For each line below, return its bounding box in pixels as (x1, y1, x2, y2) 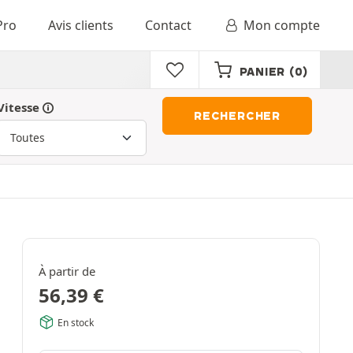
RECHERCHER (194, 109, 281, 123)
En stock (58, 315, 94, 329)
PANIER (239, 65, 285, 79)
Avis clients (47, 17, 113, 34)
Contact (144, 17, 191, 34)
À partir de (39, 263, 95, 279)
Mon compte (243, 17, 320, 34)
